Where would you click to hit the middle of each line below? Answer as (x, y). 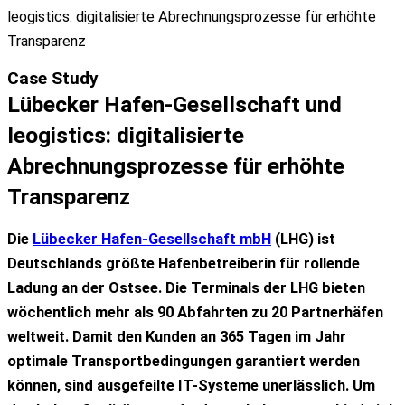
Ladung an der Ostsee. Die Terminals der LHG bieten (186, 288)
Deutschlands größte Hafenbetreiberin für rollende (184, 264)
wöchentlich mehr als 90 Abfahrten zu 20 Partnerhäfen (195, 313)
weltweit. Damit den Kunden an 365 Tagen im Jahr (177, 337)
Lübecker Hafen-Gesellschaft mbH (152, 240)
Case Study (53, 79)
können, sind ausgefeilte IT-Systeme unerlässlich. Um (191, 386)
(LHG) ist (303, 240)
